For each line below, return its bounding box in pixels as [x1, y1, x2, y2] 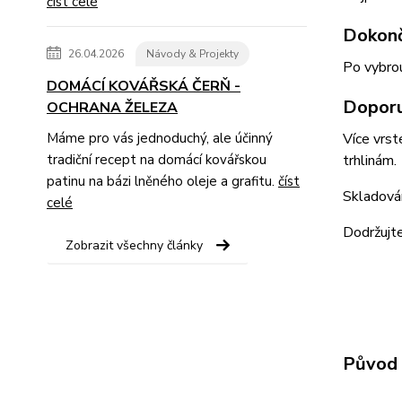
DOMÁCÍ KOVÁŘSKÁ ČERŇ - [47, 75, 240, 96]
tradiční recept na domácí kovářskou [47, 150, 267, 169]
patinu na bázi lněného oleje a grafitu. [47, 171, 278, 190]
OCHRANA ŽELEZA [47, 97, 178, 118]
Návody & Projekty [146, 46, 239, 61]
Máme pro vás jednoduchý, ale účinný [47, 128, 273, 147]
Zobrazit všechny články [66, 236, 203, 254]
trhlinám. [342, 150, 397, 170]
